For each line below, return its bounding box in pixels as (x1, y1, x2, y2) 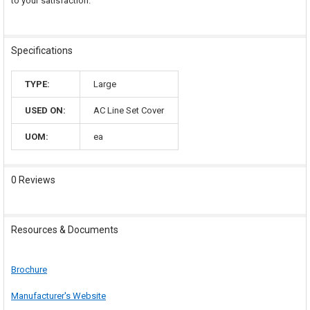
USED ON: (25, 104, 66, 116)
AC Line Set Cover (93, 104, 165, 116)
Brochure (10, 264, 47, 275)
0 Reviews (10, 174, 55, 185)
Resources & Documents (10, 224, 118, 235)
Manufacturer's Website (10, 291, 106, 302)
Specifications (10, 44, 73, 56)
